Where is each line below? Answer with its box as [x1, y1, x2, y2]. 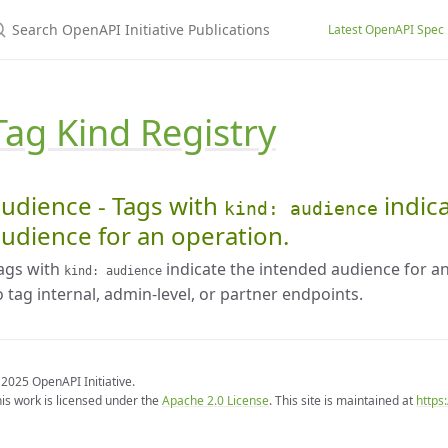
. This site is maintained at [269, 392, 416, 409]
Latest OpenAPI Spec [328, 20, 444, 38]
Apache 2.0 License [162, 392, 269, 409]
